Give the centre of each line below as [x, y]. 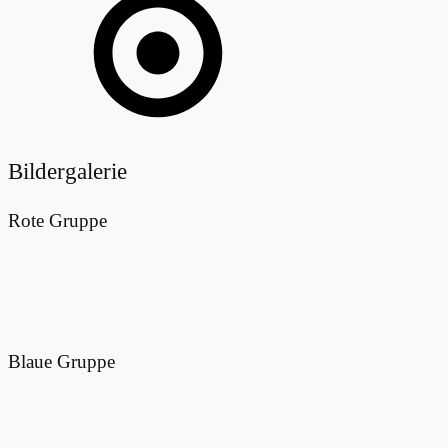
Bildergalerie [67, 171]
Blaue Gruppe [61, 361]
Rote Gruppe [57, 220]
